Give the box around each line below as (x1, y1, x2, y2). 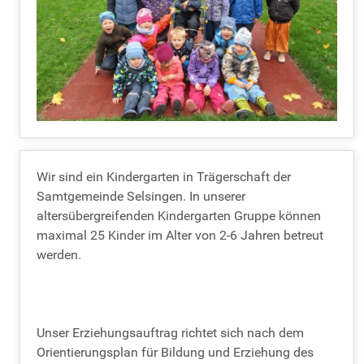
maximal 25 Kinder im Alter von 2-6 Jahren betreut (37, 227, 323, 243)
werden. (37, 246, 81, 262)
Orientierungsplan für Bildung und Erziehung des (37, 344, 314, 360)
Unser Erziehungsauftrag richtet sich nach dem (37, 324, 304, 340)
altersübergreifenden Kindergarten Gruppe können (37, 207, 321, 223)
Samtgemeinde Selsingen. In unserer (37, 188, 245, 204)
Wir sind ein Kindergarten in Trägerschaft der (37, 168, 291, 184)
